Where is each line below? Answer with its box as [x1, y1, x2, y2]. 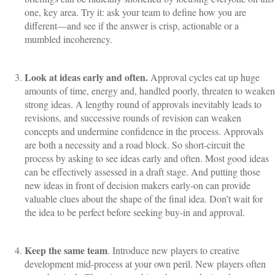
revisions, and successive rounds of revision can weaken [25, 111, 241, 125]
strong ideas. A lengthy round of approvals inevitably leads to [25, 98, 261, 111]
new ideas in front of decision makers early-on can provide [25, 179, 250, 192]
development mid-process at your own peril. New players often [25, 257, 266, 271]
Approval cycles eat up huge [148, 71, 260, 84]
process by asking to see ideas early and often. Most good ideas [25, 152, 269, 165]
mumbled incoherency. [25, 33, 112, 46]
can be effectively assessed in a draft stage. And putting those [25, 165, 260, 179]
